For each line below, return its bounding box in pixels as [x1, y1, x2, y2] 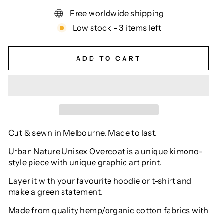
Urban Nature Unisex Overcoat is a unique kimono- [8, 146, 203, 156]
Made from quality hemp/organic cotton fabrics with [8, 205, 209, 216]
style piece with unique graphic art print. [8, 157, 162, 168]
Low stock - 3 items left [72, 22, 162, 32]
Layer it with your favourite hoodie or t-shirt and [8, 176, 192, 186]
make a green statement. [8, 187, 103, 197]
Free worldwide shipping [70, 8, 164, 18]
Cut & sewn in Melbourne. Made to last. [8, 128, 157, 138]
